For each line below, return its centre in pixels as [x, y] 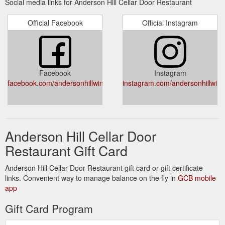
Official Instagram [170, 22]
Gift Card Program [49, 208]
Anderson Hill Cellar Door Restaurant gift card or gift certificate [104, 167]
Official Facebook [55, 22]
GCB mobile [197, 178]
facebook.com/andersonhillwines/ [60, 83]
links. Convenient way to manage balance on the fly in [91, 178]
